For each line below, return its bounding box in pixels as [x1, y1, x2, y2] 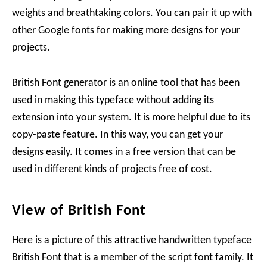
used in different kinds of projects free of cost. [12, 164, 212, 175]
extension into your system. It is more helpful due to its [12, 112, 250, 123]
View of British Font [12, 203, 146, 218]
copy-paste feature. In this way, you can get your [12, 129, 223, 141]
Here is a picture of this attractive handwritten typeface [12, 235, 252, 246]
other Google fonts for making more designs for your [12, 25, 240, 36]
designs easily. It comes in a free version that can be [12, 147, 236, 158]
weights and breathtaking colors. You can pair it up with [12, 8, 252, 19]
